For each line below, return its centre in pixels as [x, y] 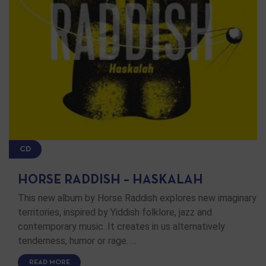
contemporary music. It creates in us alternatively [121, 227]
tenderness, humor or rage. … [77, 241]
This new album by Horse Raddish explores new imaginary [137, 198]
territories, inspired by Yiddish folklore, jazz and [115, 213]
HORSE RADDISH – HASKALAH [110, 180]
